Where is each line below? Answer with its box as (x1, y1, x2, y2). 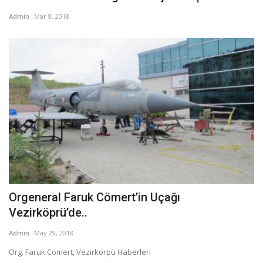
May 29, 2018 (34, 228, 73, 238)
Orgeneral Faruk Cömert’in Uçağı (9, 190, 180, 205)
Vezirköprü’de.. (9, 205, 87, 220)
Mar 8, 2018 (34, 11, 69, 21)
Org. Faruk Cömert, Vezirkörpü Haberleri (9, 247, 151, 258)
